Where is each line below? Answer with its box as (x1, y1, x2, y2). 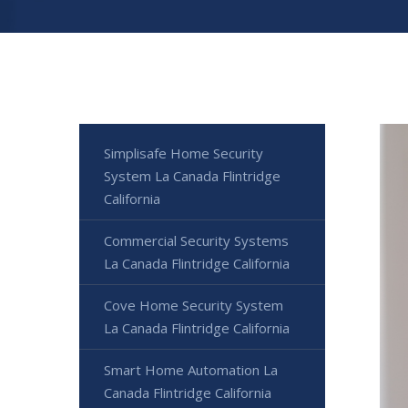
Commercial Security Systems (104, 231, 289, 250)
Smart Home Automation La (104, 361, 278, 380)
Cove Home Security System (104, 296, 283, 315)
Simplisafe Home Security (104, 144, 263, 163)
